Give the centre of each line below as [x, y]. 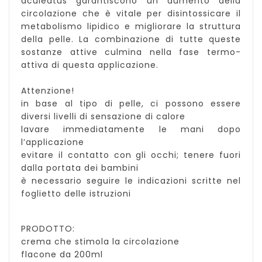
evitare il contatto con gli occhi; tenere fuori [131, 155]
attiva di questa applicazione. [90, 65]
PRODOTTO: [48, 229]
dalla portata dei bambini [80, 168]
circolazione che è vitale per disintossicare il [131, 14]
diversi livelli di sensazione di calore [103, 117]
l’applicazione [53, 142]
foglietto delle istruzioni [76, 194]
